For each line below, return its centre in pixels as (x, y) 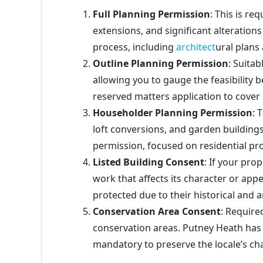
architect (196, 47)
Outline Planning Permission (161, 63)
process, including (134, 47)
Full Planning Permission (151, 14)
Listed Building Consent (149, 162)
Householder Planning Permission (173, 112)
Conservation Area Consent (157, 211)
